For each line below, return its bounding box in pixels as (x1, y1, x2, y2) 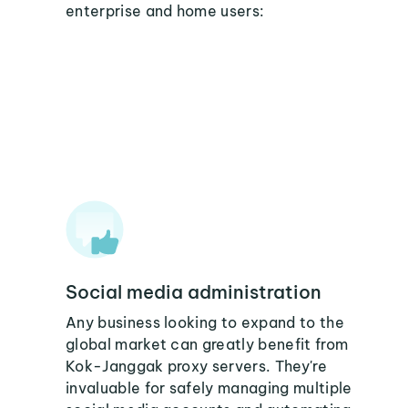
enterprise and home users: (66, 2, 265, 20)
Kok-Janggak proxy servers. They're (66, 357, 327, 375)
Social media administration (66, 280, 321, 303)
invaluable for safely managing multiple (66, 379, 352, 397)
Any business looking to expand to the (66, 313, 344, 331)
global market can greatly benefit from (66, 335, 349, 353)
